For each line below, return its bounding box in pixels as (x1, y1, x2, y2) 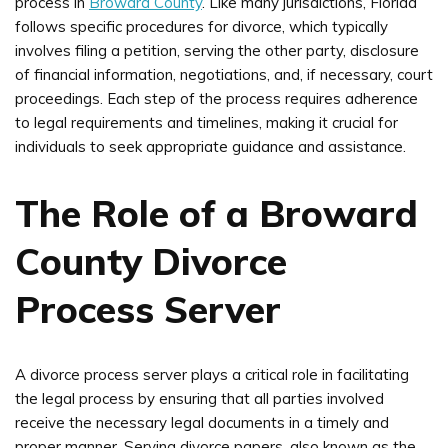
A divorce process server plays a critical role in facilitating (15, 364, 409, 384)
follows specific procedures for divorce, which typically (15, 16, 388, 36)
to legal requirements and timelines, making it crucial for (15, 112, 398, 132)
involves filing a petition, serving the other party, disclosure (15, 40, 419, 60)
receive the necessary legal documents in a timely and (15, 412, 389, 432)
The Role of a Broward (15, 189, 418, 236)
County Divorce (15, 237, 287, 284)
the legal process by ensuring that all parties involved (15, 388, 384, 408)
